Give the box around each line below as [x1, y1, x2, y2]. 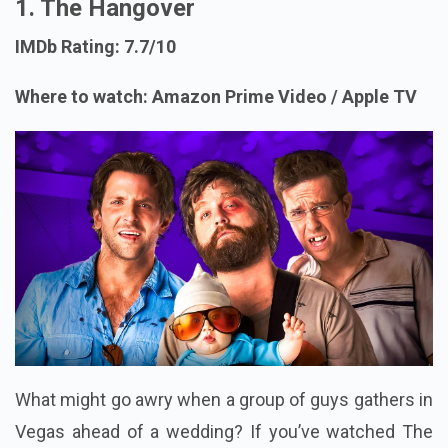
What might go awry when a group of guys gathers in [15, 389, 433, 411]
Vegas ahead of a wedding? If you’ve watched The [15, 421, 433, 443]
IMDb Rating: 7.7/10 [15, 36, 176, 58]
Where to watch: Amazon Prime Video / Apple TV [15, 86, 417, 108]
